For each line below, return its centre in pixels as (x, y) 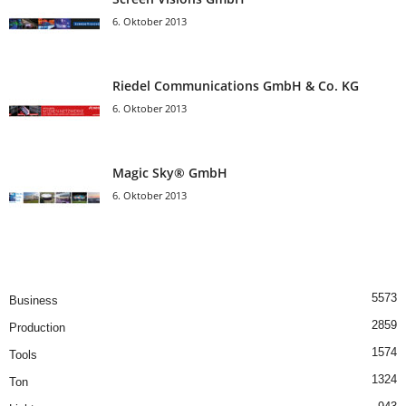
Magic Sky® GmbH (170, 173)
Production (37, 328)
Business (34, 300)
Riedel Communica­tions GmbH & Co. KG (236, 86)
